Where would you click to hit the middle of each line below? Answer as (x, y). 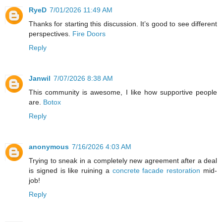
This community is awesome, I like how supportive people (123, 92)
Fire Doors (89, 33)
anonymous (49, 146)
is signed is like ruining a (71, 170)
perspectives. (51, 33)
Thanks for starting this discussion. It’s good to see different (123, 24)
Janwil (40, 78)
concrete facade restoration (156, 170)
